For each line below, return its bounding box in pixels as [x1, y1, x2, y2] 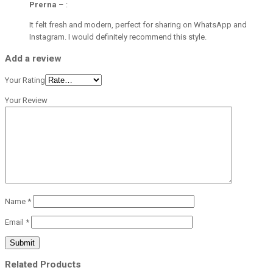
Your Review [5, 95, 48, 105]
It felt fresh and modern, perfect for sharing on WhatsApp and [29, 20, 247, 30]
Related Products [5, 258, 81, 270]
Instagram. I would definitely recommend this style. [29, 32, 207, 42]
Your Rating [5, 75, 45, 85]
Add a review [5, 53, 62, 65]
